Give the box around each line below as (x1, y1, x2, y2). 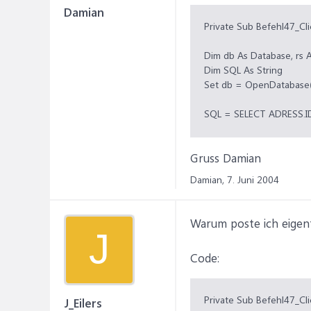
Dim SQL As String (204, 63, 283, 76)
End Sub (204, 165, 239, 178)
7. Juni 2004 (227, 173, 279, 186)
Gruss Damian (190, 150, 261, 165)
